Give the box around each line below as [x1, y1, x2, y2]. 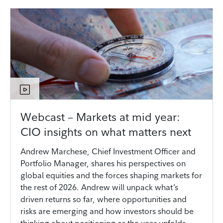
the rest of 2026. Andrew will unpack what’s [20, 182, 178, 193]
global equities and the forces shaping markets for [20, 170, 202, 181]
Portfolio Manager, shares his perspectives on [20, 158, 186, 169]
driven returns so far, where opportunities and [20, 194, 187, 205]
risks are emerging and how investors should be [20, 206, 194, 217]
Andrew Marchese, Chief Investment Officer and [20, 146, 196, 157]
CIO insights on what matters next [20, 125, 191, 139]
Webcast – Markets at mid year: [20, 110, 180, 124]
